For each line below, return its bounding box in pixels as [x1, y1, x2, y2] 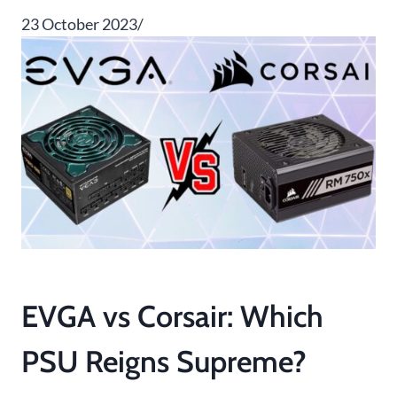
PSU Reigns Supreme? [21, 343, 307, 381]
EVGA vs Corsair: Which [21, 298, 323, 336]
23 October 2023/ [21, 14, 144, 35]
